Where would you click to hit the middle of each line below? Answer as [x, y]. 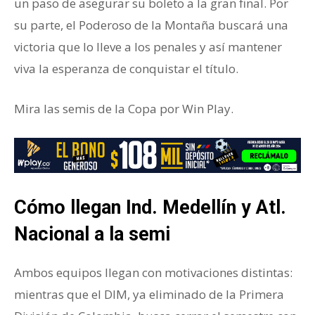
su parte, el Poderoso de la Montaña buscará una [151, 25]
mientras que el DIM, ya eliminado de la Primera [149, 295]
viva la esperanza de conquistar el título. [126, 68]
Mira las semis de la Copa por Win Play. [124, 108]
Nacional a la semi [92, 234]
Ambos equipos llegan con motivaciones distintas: [153, 273]
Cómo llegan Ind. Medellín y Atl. [150, 208]
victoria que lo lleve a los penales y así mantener [148, 46]
